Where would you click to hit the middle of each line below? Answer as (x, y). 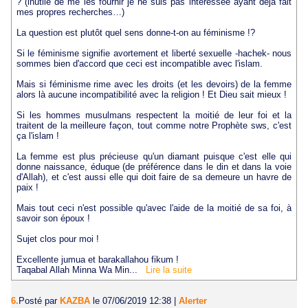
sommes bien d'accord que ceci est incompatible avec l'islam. (139, 64)
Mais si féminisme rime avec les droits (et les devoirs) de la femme (154, 85)
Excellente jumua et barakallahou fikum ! (97, 260)
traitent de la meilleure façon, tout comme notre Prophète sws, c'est (154, 126)
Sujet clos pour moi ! (57, 239)
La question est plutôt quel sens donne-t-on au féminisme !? (135, 33)
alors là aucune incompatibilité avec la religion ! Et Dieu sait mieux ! (151, 95)
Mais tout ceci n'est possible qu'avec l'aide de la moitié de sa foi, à (154, 208)
